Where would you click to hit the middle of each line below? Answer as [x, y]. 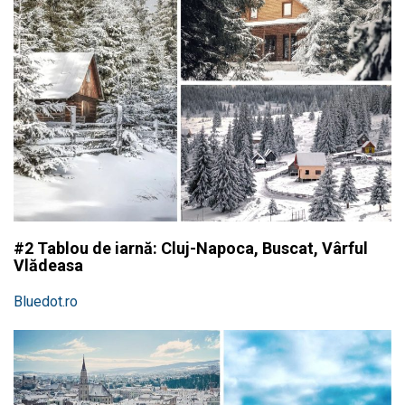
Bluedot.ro [46, 302]
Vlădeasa [48, 266]
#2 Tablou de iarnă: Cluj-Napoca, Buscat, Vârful [191, 249]
